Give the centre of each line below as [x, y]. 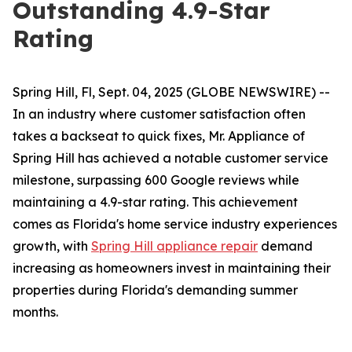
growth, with [52, 246]
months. [35, 312]
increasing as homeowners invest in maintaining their [172, 268]
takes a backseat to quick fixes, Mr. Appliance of [159, 136]
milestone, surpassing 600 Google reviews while [156, 180]
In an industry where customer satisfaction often [159, 114]
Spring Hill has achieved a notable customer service [170, 158]
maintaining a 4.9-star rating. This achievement [155, 202]
